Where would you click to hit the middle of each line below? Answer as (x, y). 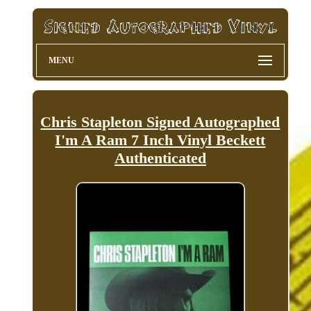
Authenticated (160, 158)
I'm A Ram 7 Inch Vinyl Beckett (160, 140)
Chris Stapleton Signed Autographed (160, 121)
